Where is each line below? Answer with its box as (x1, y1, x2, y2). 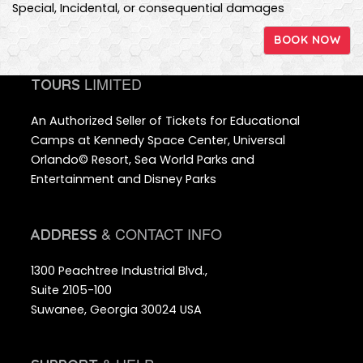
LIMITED (79, 72, 142, 94)
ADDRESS (30, 224, 97, 244)
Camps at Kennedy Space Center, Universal (30, 131, 285, 148)
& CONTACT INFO (96, 222, 222, 244)
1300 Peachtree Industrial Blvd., (30, 262, 207, 279)
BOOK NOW (274, 32, 340, 47)
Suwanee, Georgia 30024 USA (30, 301, 202, 318)
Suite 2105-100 (30, 281, 112, 298)
